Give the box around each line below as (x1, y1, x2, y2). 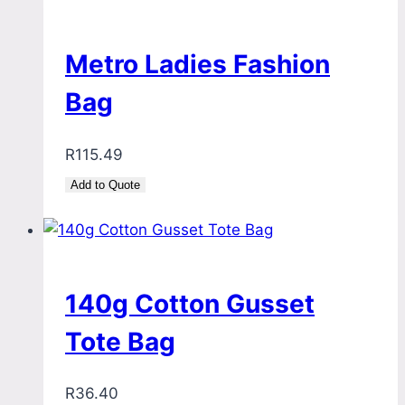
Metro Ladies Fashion (65, 49, 330, 80)
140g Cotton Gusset (65, 287, 315, 319)
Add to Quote (71, 177, 140, 192)
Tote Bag (65, 325, 175, 357)
